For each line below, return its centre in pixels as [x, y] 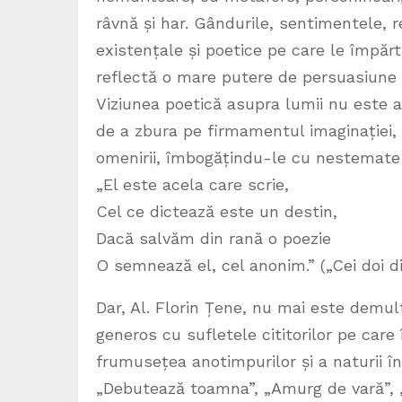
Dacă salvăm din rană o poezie [214, 239]
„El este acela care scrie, [192, 185]
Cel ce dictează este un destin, [217, 212]
